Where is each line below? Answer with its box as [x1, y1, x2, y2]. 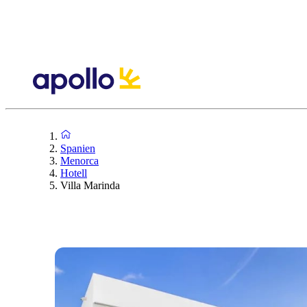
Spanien [60, 142, 95, 154]
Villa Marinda [60, 179, 120, 191]
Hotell [60, 167, 87, 179]
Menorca [60, 154, 99, 167]
